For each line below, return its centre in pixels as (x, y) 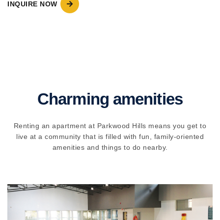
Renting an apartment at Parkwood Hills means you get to (110, 125)
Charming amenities (110, 99)
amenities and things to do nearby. (110, 147)
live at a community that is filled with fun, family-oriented (110, 136)
